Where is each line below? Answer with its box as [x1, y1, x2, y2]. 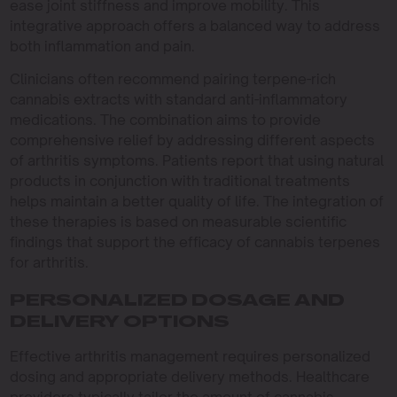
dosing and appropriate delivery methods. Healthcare [9, 368, 370, 385]
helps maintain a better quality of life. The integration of [9, 192, 384, 210]
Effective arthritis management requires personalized [9, 347, 370, 365]
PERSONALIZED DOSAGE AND [9, 293, 345, 310]
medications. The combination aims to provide [9, 111, 321, 128]
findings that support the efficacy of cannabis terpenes [9, 233, 380, 251]
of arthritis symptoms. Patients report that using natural [9, 152, 384, 169]
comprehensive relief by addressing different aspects [9, 131, 375, 149]
